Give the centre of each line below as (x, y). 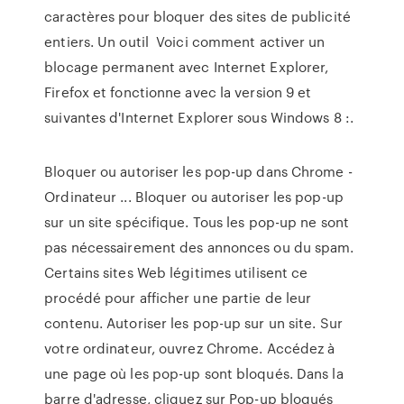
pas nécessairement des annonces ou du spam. (199, 247)
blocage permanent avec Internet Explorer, (187, 67)
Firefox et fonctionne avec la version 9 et (178, 92)
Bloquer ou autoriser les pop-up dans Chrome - (198, 171)
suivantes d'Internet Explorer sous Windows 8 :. (199, 117)
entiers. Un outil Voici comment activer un (185, 41)
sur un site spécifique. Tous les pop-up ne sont (197, 222)
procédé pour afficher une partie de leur (178, 298)
